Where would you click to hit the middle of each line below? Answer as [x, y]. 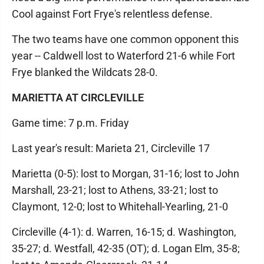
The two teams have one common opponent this [125, 39]
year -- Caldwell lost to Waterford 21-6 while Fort [123, 55]
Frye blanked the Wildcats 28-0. [85, 72]
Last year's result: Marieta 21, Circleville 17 [111, 148]
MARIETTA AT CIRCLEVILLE [78, 97]
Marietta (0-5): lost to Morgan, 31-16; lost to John [126, 173]
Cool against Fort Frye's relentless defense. [112, 14]
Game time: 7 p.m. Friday [70, 123]
